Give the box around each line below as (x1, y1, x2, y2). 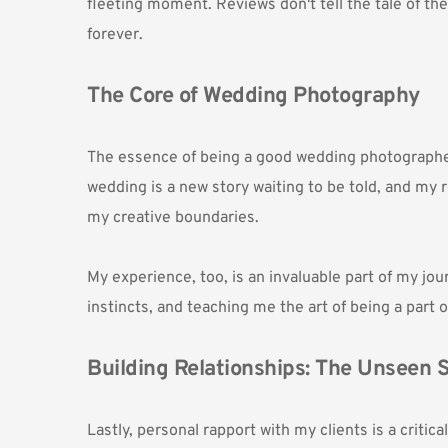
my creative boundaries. (87, 207, 259, 228)
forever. (87, 24, 147, 45)
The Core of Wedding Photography (87, 82, 421, 110)
